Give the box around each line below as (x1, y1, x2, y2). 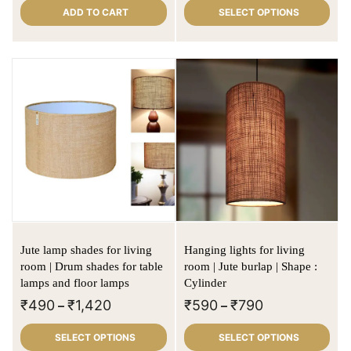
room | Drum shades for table (20, 259, 163, 273)
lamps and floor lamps (20, 276, 129, 289)
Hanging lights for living (183, 243, 305, 256)
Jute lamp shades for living (20, 243, 152, 256)
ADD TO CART (62, 6, 128, 19)
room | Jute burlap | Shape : (183, 259, 317, 273)
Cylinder (183, 276, 226, 289)
